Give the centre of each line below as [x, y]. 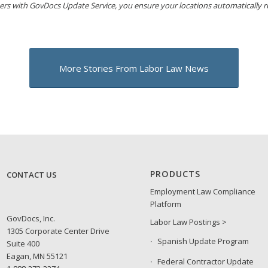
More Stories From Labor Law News [134, 68]
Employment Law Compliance [203, 192]
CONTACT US [31, 175]
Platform [166, 204]
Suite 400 [23, 244]
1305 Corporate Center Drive [58, 231]
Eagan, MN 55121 [37, 256]
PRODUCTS [176, 174]
